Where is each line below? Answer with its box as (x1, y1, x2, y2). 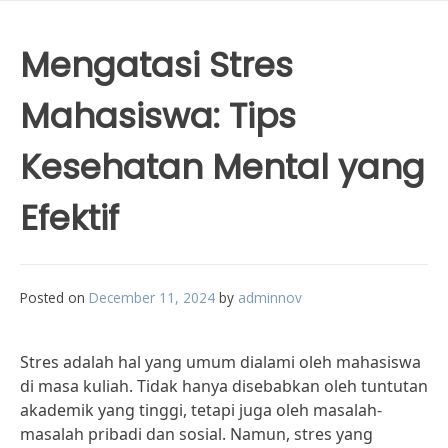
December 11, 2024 (89, 288, 215, 307)
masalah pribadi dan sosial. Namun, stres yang (20, 423, 373, 445)
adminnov (238, 288, 302, 307)
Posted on (20, 288, 89, 307)
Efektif (20, 194, 119, 242)
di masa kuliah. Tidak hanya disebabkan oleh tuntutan (20, 375, 428, 397)
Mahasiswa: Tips (20, 92, 296, 140)
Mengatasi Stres (20, 41, 293, 89)
